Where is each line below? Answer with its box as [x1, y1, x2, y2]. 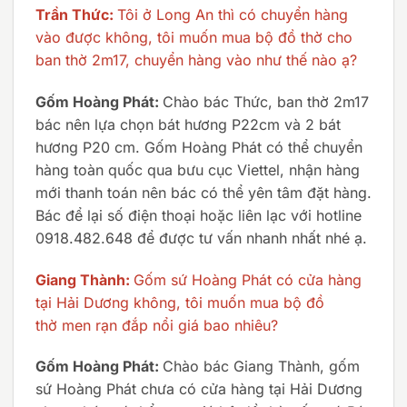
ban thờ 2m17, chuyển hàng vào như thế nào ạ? [35, 51, 357, 70]
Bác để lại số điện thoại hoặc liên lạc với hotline [35, 205, 362, 224]
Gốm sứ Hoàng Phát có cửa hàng [134, 270, 362, 289]
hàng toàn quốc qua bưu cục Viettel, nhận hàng [35, 160, 360, 179]
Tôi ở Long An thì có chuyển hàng [117, 5, 348, 25]
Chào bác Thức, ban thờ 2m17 [163, 92, 369, 111]
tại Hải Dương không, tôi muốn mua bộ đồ [35, 293, 324, 312]
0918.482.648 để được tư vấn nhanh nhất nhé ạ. [35, 228, 367, 247]
